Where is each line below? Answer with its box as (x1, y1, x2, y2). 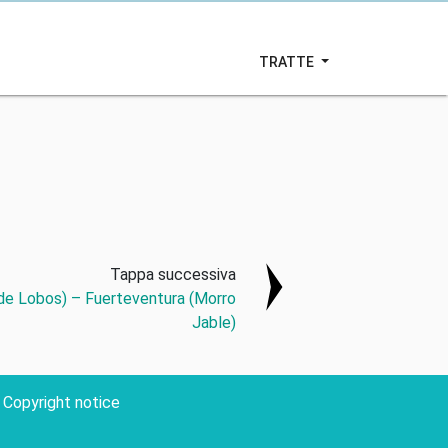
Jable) (192, 313, 237, 332)
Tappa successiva (110, 265, 237, 284)
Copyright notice (2, 393, 120, 412)
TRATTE (259, 53, 318, 70)
